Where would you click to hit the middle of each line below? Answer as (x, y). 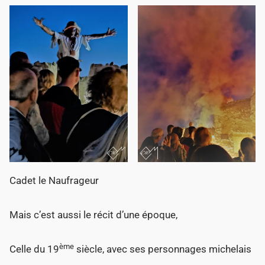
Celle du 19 (35, 249)
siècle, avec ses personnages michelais (163, 249)
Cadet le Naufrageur (54, 181)
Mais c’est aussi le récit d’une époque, (94, 215)
